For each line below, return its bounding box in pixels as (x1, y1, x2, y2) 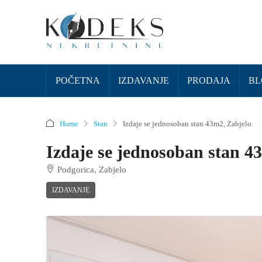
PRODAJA (187, 75, 230, 85)
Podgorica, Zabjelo (57, 165, 126, 174)
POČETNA (56, 75, 100, 85)
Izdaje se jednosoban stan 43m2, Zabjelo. (123, 119, 253, 128)
